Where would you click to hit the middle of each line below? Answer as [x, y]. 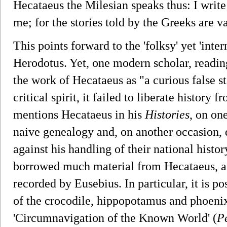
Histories [167, 114]
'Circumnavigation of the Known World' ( [115, 218]
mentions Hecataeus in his [79, 114]
